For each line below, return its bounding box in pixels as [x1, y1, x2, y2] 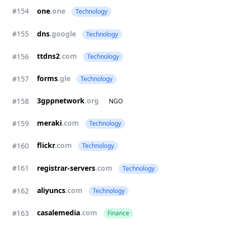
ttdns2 [37, 51, 60, 61]
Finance [107, 209, 129, 217]
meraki [37, 118, 62, 128]
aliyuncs [37, 185, 65, 195]
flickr [37, 140, 55, 150]
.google [50, 29, 76, 39]
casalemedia [37, 208, 80, 217]
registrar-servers [37, 163, 95, 173]
